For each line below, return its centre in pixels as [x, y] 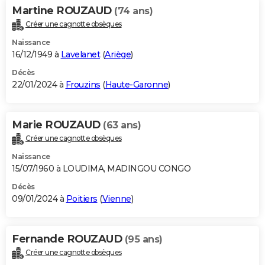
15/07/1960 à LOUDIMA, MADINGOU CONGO [101, 169]
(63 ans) [122, 125]
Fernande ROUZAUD [68, 239]
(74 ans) [133, 11]
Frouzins [83, 85]
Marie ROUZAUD [57, 125]
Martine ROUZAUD [63, 11]
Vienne [117, 199]
